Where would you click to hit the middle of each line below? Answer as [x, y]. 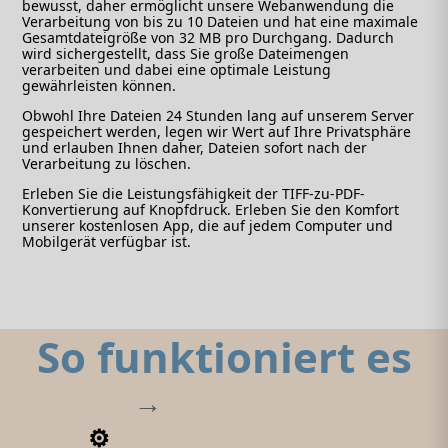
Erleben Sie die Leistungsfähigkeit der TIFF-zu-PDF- [194, 194]
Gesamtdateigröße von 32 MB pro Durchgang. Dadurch [208, 38]
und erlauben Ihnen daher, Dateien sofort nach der [195, 148]
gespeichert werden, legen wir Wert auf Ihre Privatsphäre [217, 132]
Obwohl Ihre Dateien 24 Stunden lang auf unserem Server [218, 116]
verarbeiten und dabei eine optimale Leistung [177, 70]
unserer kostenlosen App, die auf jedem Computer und [208, 226]
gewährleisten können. [99, 86]
